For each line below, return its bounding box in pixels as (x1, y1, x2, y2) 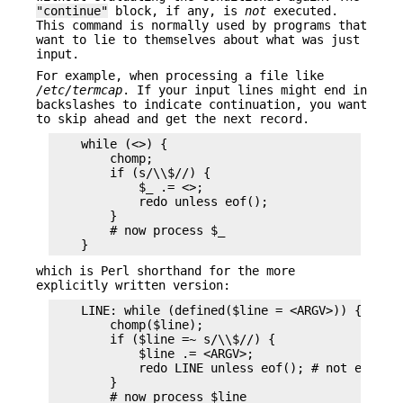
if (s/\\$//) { (52, 166, 210, 181)
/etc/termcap (36, 82, 122, 97)
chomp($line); (52, 318, 203, 333)
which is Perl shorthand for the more (36, 263, 295, 278)
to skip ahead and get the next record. (36, 111, 309, 126)
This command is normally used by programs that (36, 17, 367, 32)
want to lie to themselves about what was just (36, 31, 360, 47)
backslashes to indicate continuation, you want (36, 96, 367, 112)
